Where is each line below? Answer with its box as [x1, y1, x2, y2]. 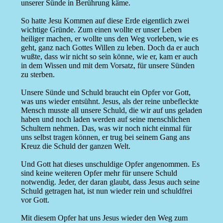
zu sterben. [20, 70, 55, 79]
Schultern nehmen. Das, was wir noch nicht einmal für [20, 124, 192, 133]
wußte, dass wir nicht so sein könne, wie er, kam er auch [20, 52, 198, 61]
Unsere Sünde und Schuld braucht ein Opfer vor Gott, [20, 88, 191, 97]
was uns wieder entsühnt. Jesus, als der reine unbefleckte [20, 97, 199, 106]
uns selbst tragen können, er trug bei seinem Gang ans [20, 133, 190, 142]
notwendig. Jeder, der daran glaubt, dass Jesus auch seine [20, 178, 200, 187]
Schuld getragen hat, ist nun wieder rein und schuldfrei [20, 187, 192, 196]
